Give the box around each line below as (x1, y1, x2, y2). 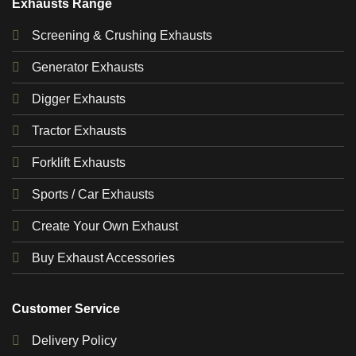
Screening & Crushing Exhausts (32, 29, 212, 43)
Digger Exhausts (32, 92, 126, 106)
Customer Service (12, 302, 120, 316)
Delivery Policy (32, 334, 117, 348)
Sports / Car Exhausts (32, 188, 154, 202)
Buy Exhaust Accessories (32, 251, 175, 265)
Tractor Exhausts (32, 124, 126, 138)
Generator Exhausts (32, 60, 144, 75)
